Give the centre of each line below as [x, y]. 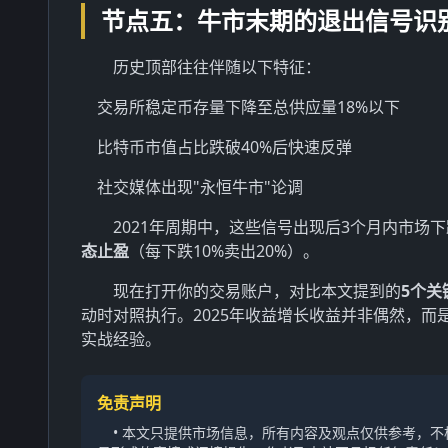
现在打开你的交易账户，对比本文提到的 [257, 291]
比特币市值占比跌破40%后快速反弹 [224, 147]
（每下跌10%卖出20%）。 [224, 251]
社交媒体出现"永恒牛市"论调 [200, 187]
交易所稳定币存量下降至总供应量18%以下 [248, 107]
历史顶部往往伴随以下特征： [217, 67]
